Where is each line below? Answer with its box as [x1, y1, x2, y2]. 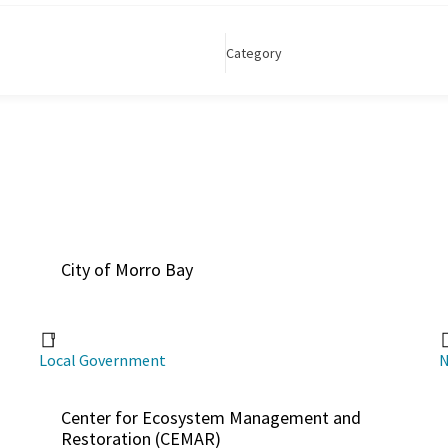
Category [225, 43, 282, 62]
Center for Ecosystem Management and [60, 405, 361, 429]
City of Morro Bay [60, 257, 193, 281]
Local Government [38, 349, 166, 370]
